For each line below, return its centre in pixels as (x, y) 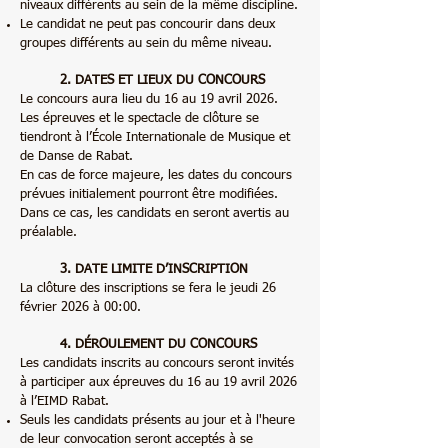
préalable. (48, 232)
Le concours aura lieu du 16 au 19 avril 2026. (149, 99)
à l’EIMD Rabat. (64, 401)
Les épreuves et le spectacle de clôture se (139, 118)
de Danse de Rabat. (76, 156)
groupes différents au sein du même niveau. (146, 43)
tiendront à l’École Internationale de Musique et (155, 137)
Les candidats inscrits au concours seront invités (157, 363)
